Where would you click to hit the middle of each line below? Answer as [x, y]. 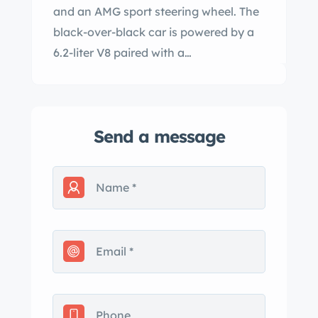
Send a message [159, 136]
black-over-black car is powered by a [154, 32]
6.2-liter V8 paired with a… [122, 53]
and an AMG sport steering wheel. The [156, 11]
